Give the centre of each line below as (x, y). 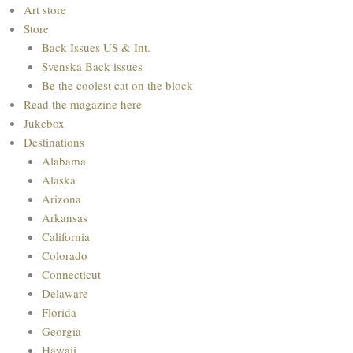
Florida (59, 312)
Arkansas (64, 217)
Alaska (58, 179)
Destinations (54, 141)
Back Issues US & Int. (96, 47)
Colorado (64, 255)
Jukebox (44, 123)
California (65, 236)
